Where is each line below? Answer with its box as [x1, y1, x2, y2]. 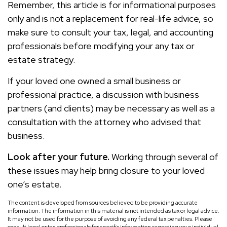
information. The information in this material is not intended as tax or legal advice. [8, 207, 219, 214]
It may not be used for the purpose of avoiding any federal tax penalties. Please [8, 215, 212, 222]
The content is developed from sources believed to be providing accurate [8, 199, 198, 206]
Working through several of [109, 151, 218, 163]
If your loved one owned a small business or [8, 75, 181, 87]
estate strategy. [8, 54, 75, 65]
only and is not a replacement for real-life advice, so [8, 13, 213, 24]
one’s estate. [8, 178, 61, 190]
